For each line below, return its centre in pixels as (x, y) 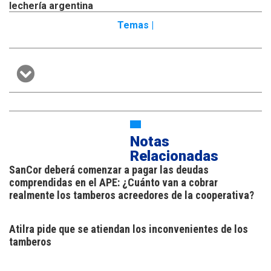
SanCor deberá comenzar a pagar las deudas (109, 170)
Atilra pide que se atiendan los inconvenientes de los (129, 229)
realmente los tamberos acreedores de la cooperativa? (132, 195)
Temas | (135, 25)
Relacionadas (174, 156)
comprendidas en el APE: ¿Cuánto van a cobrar (113, 183)
